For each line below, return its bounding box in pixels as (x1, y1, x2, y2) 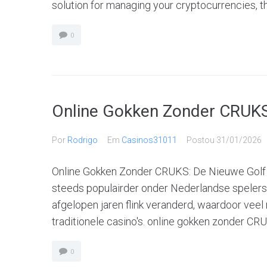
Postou (187, 135, 216, 145)
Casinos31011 (122, 135, 177, 145)
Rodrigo (67, 135, 98, 145)
